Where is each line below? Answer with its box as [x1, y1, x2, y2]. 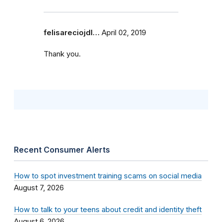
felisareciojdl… [44, 28, 100, 37]
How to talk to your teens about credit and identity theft [14, 204, 202, 214]
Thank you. [44, 49, 81, 58]
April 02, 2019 [102, 28, 146, 37]
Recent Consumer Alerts [14, 144, 110, 155]
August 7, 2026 [14, 182, 64, 192]
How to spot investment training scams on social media [14, 170, 202, 180]
